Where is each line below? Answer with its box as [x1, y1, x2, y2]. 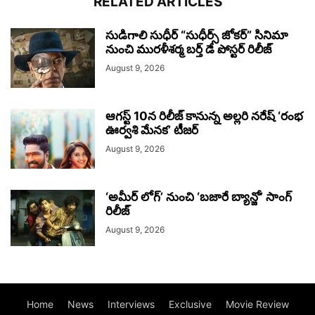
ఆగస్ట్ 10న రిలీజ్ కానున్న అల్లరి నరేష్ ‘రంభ [105, 109, 303, 124]
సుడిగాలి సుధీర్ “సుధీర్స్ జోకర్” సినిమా [105, 28, 288, 43]
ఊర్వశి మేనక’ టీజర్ [105, 123, 198, 138]
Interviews [107, 298, 155, 311]
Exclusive [168, 298, 212, 311]
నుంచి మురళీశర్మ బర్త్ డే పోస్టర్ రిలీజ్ [105, 42, 271, 57]
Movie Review [225, 298, 289, 311]
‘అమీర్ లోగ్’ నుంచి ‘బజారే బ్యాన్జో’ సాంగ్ [105, 190, 292, 205]
